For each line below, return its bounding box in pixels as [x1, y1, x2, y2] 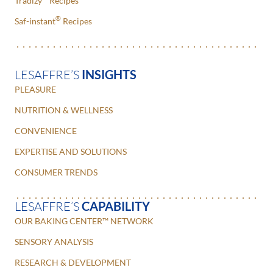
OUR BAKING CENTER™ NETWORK [15, 215, 154, 226]
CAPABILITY [82, 198, 150, 213]
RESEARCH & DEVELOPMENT [15, 257, 131, 268]
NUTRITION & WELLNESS [15, 104, 113, 115]
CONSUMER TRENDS [15, 166, 97, 177]
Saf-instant [15, 15, 55, 26]
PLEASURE [15, 83, 56, 94]
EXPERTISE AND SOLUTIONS [15, 146, 127, 157]
